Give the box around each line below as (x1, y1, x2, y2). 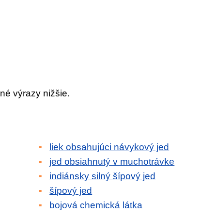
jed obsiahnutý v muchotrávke (49, 156, 175, 167)
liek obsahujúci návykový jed (49, 142, 170, 152)
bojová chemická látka (49, 200, 143, 210)
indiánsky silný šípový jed (49, 171, 156, 181)
